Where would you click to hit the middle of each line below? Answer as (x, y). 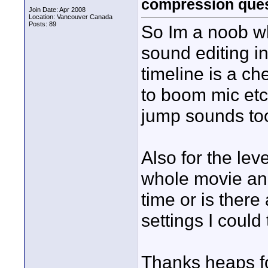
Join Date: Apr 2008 (57, 10)
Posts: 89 (42, 24)
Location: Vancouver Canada (71, 17)
